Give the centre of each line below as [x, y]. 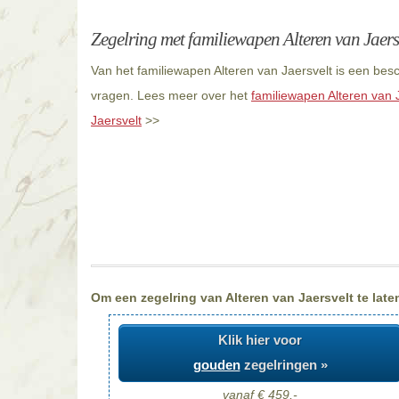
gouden [216, 365]
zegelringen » [284, 365]
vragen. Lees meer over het [171, 95]
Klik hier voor [260, 340]
